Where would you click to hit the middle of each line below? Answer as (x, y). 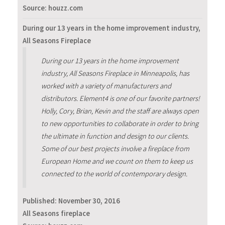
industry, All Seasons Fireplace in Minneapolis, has (115, 74)
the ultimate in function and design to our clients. (115, 136)
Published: (40, 201)
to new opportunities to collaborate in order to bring (120, 124)
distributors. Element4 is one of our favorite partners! (120, 99)
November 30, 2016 (89, 201)
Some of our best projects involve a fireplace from (115, 149)
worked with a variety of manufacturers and (106, 86)
